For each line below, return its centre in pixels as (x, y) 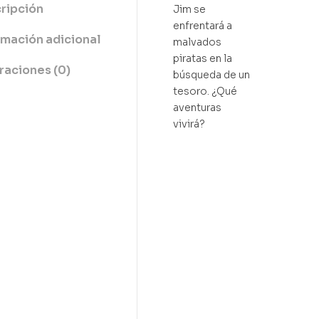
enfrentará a (203, 25)
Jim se (189, 9)
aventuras (197, 107)
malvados (197, 42)
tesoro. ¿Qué (205, 91)
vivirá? (189, 124)
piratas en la (203, 58)
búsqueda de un (211, 74)
